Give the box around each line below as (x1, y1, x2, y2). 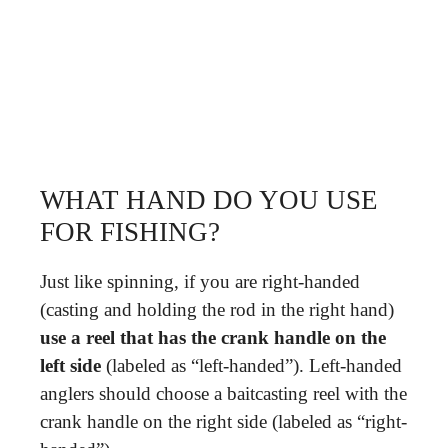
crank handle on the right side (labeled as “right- (40, 410, 407, 432)
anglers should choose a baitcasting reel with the (40, 382, 407, 404)
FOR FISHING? (40, 216, 220, 247)
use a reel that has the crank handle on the (40, 326, 386, 348)
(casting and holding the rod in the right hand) (40, 298, 394, 320)
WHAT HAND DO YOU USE (40, 184, 378, 215)
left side (40, 354, 101, 376)
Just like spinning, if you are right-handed (40, 270, 360, 292)
